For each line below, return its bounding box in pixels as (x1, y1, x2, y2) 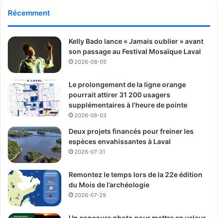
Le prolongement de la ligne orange (69, 80, 186, 89)
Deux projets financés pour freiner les (69, 127, 194, 135)
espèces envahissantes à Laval (69, 137, 171, 145)
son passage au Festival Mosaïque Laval (69, 47, 201, 55)
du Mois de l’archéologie (69, 180, 149, 189)
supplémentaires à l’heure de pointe (69, 100, 187, 109)
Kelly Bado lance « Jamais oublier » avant (69, 36, 203, 45)
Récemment (8, 8, 50, 18)
